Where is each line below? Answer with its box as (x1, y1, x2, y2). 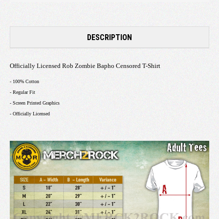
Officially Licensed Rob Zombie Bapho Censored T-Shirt (10, 62, 160, 69)
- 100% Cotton (10, 78, 39, 84)
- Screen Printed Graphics (10, 100, 60, 106)
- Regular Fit (10, 89, 35, 95)
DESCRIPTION (87, 32, 132, 42)
